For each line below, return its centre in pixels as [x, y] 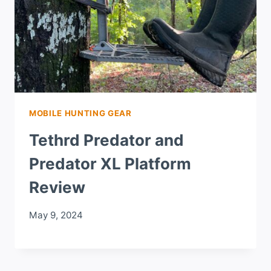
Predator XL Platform [110, 163]
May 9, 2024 [56, 215]
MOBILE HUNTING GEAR [80, 113]
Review [57, 187]
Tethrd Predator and [106, 140]
